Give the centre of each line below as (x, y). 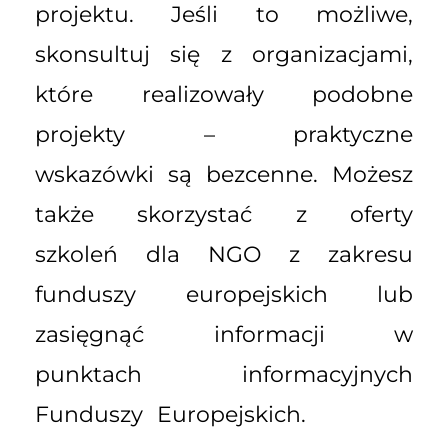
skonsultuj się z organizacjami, (224, 55)
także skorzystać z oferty (224, 215)
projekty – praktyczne (224, 135)
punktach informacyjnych (224, 375)
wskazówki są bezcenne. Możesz (224, 175)
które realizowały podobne (224, 95)
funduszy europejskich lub (224, 295)
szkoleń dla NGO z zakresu (224, 255)
